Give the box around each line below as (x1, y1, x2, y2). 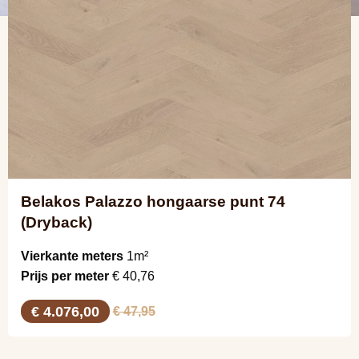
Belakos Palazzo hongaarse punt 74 (21, 193, 285, 211)
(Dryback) (21, 214, 92, 232)
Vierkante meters (21, 249, 123, 264)
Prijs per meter (21, 269, 109, 284)
